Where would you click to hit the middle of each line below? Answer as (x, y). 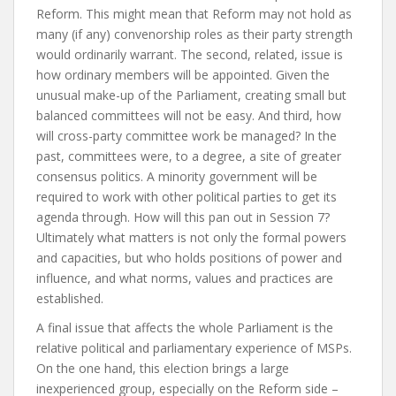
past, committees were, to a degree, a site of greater (189, 156)
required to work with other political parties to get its (187, 197)
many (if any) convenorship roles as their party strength (194, 34)
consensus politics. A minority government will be (177, 176)
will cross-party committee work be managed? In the (187, 136)
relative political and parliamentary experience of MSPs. (194, 348)
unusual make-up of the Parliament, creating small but (191, 95)
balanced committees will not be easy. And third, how (189, 115)
